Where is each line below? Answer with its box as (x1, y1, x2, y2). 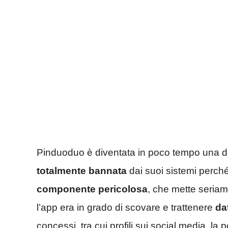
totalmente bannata (37, 165, 127, 176)
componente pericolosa (37, 183, 148, 194)
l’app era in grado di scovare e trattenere (37, 202, 215, 213)
